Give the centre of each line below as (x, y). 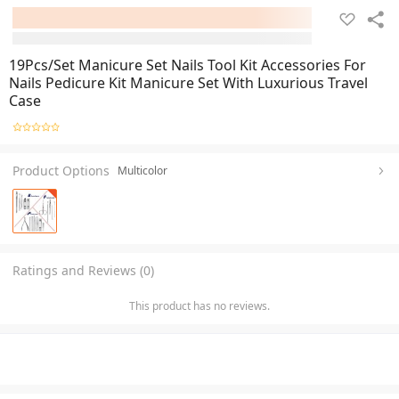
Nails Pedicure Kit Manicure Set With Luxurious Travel (188, 83)
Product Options (61, 170)
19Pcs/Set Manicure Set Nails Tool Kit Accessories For (187, 65)
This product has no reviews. (199, 305)
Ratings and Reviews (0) (83, 270)
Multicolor (142, 170)
